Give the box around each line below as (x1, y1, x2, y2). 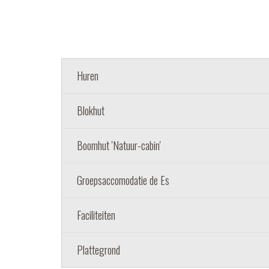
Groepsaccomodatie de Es (77, 172, 169, 188)
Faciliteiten (77, 207, 115, 223)
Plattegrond (77, 242, 120, 258)
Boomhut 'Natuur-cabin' (77, 138, 161, 153)
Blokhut (77, 103, 104, 118)
